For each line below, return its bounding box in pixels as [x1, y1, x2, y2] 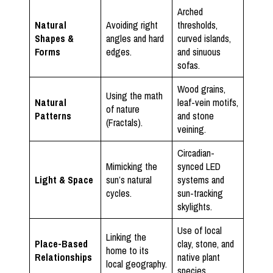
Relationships [35, 250, 92, 264]
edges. [106, 44, 132, 58]
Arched [177, 4, 203, 18]
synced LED [177, 159, 221, 173]
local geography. [106, 257, 167, 271]
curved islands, [177, 31, 231, 45]
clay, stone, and [177, 236, 234, 250]
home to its [106, 243, 149, 257]
